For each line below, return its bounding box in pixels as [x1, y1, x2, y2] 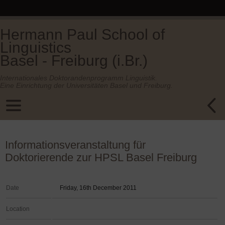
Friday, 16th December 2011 [60, 184, 137, 191]
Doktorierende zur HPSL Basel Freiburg [5, 151, 197, 164]
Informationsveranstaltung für [5, 139, 146, 151]
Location [6, 205, 30, 212]
